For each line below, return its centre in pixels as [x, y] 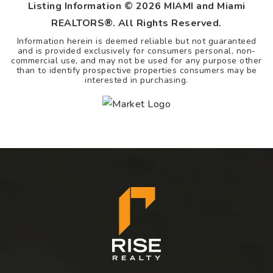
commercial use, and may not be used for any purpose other [136, 61]
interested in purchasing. [136, 80]
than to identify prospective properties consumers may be [136, 70]
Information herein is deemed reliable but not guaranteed [136, 41]
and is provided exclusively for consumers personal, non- [136, 51]
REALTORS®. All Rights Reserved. [136, 23]
